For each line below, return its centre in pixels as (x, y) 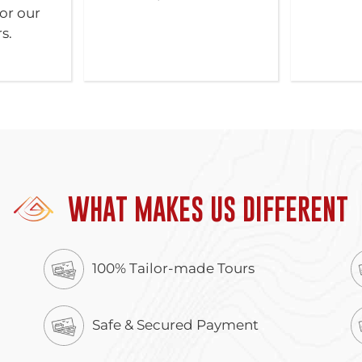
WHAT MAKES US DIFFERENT (205, 208)
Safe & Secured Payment (175, 325)
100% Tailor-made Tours (173, 268)
